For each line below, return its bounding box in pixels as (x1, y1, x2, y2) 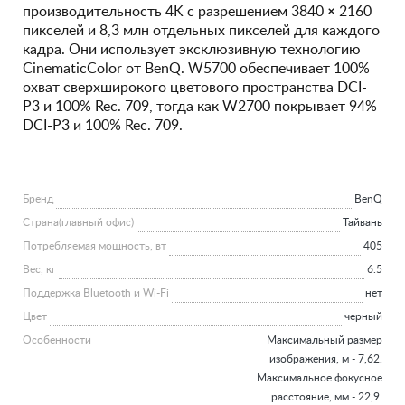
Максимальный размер (267, 334, 382, 345)
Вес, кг (23, 264, 56, 275)
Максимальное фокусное (257, 372, 382, 383)
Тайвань (343, 217, 382, 228)
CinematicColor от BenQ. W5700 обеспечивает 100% (23, 61, 370, 76)
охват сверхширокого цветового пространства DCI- (23, 80, 367, 95)
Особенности (23, 334, 91, 345)
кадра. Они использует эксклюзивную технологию (23, 42, 361, 57)
